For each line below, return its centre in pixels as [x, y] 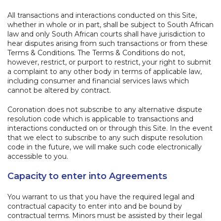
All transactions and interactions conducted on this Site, [102, 15]
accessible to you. [38, 156]
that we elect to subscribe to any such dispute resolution [105, 137]
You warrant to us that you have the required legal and [101, 197]
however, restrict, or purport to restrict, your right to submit [109, 62]
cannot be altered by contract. [59, 90]
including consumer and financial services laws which [98, 81]
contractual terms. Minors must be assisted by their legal [105, 215]
